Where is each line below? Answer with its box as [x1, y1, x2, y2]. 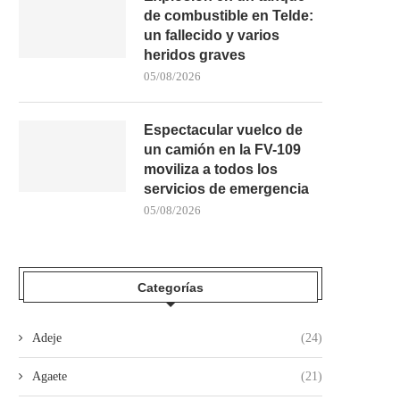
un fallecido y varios [144, 27, 279, 43]
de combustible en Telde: [144, 7, 313, 23]
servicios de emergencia [144, 180, 309, 196]
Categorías [137, 279, 204, 295]
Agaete [32, 369, 67, 383]
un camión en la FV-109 [144, 141, 301, 157]
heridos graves [144, 46, 246, 62]
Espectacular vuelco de [144, 121, 303, 137]
